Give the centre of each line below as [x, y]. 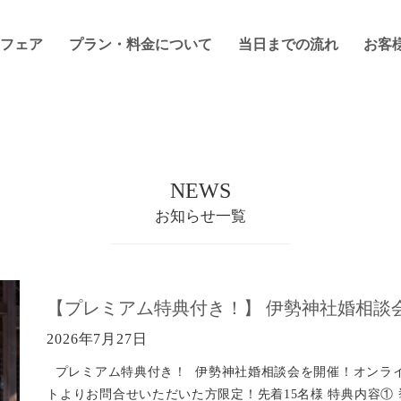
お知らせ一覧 [200, 216]
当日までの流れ [288, 44]
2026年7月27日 [97, 339]
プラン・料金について [140, 44]
